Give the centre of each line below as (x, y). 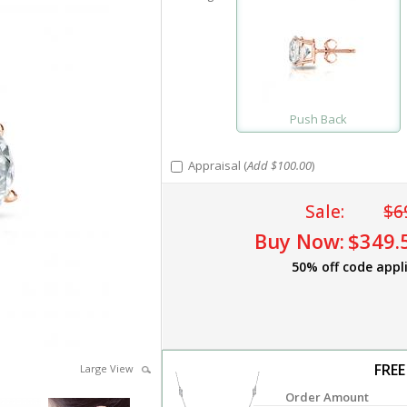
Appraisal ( (214, 165)
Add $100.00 (279, 165)
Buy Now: (300, 241)
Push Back (318, 119)
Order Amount (328, 397)
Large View (110, 368)
